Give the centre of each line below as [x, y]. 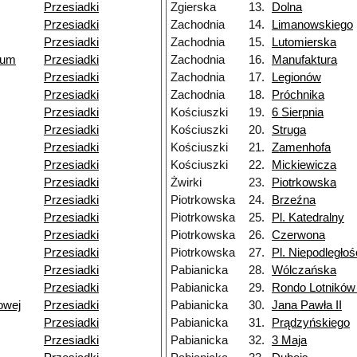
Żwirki [186, 183]
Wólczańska [304, 271]
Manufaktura [304, 60]
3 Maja [289, 341]
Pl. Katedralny [308, 218]
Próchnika [298, 95]
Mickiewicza [304, 165]
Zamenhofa [301, 148]
